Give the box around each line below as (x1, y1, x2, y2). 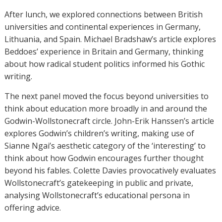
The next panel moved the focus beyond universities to (4, 90, 209, 102)
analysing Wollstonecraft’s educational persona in (4, 189, 190, 201)
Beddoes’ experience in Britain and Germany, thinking (4, 46, 204, 57)
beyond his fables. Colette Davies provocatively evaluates (4, 165, 216, 176)
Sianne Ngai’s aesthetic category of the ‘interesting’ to (4, 140, 206, 151)
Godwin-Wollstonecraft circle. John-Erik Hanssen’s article (4, 115, 214, 126)
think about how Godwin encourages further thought (4, 152, 204, 164)
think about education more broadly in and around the (4, 103, 207, 114)
